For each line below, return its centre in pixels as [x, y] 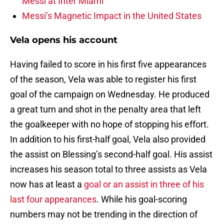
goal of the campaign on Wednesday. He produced [110, 94]
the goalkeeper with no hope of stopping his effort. [109, 124]
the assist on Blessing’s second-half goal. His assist [111, 154]
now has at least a [47, 184]
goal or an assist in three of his [144, 184]
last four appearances [53, 199]
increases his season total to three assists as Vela [108, 169]
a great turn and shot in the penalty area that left [105, 109]
